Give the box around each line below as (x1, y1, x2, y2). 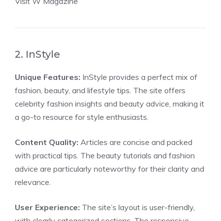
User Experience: (15, 202, 80, 212)
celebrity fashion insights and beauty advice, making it (15, 99, 204, 109)
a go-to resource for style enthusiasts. (15, 112, 148, 122)
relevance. (15, 177, 51, 187)
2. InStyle (15, 48, 60, 60)
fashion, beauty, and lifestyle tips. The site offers (15, 85, 185, 95)
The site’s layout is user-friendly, (80, 202, 195, 212)
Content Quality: (15, 137, 78, 147)
